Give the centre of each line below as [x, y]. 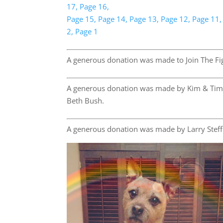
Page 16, [95, 6]
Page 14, [113, 19]
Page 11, [207, 19]
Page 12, [176, 19]
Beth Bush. [86, 101]
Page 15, [82, 19]
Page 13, [144, 19]
